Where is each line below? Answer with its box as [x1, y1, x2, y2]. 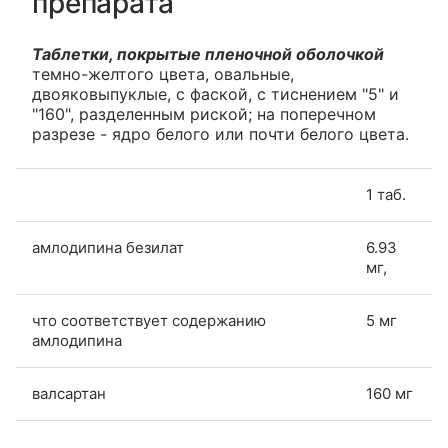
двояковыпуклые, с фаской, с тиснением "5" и [32, 84, 399, 104]
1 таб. [366, 185, 406, 204]
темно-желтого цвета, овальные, [32, 64, 294, 84]
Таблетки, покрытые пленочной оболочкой [32, 44, 384, 64]
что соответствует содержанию [32, 311, 266, 330]
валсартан [32, 384, 106, 403]
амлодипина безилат [32, 238, 184, 257]
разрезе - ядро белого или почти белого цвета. [32, 124, 409, 144]
